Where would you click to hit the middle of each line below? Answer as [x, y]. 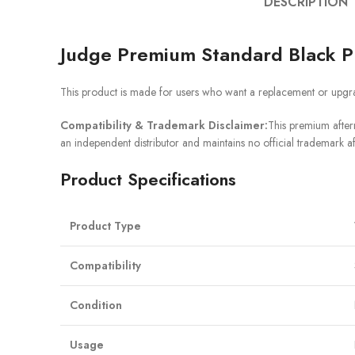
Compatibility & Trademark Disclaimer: [164, 125]
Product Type [105, 226]
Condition [96, 305]
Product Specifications [148, 179]
